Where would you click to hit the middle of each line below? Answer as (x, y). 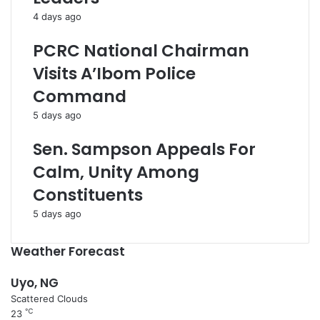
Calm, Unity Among (116, 172)
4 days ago (57, 16)
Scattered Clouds (49, 299)
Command (80, 96)
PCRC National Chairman (141, 51)
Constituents (88, 195)
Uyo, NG (35, 283)
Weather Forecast (68, 251)
